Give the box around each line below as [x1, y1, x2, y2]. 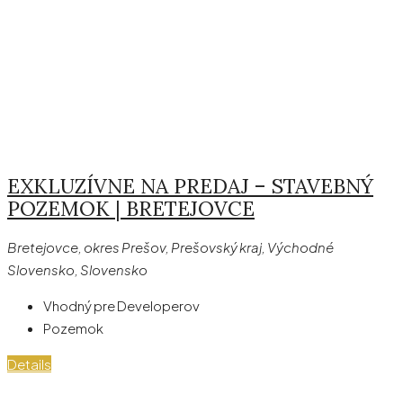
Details [7, 355, 51, 373]
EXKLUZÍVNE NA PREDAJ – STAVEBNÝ [7, 172, 373, 199]
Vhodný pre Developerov [43, 297, 200, 315]
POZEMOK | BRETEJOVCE [7, 194, 255, 221]
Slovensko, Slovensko [7, 261, 148, 279]
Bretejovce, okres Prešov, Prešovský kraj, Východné [7, 238, 334, 256]
